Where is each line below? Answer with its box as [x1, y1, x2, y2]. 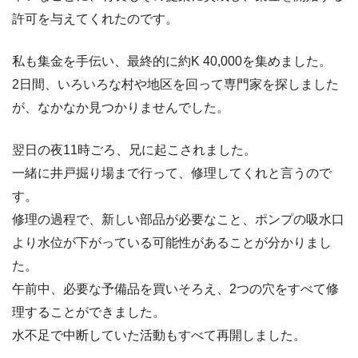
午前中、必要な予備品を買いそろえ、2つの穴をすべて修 [12, 282, 339, 296]
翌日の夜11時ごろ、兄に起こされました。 [12, 143, 257, 157]
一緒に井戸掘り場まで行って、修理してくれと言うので [12, 166, 332, 181]
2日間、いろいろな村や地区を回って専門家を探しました [12, 78, 339, 92]
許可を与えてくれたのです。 [12, 12, 178, 26]
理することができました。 [12, 305, 165, 320]
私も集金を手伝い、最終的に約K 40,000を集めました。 [12, 54, 332, 69]
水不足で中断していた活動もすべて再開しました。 [12, 328, 306, 343]
